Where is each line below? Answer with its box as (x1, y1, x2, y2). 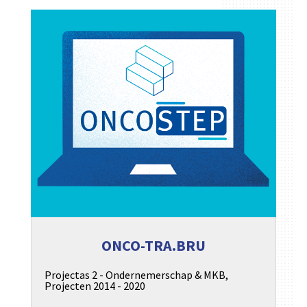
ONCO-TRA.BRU (101, 236, 206, 256)
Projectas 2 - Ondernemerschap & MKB (44, 268, 225, 282)
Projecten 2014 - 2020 (44, 279, 145, 293)
